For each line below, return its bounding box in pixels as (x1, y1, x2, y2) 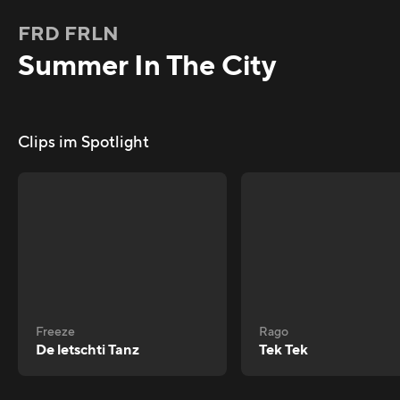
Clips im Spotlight (18, 132, 149, 154)
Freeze (36, 324, 75, 341)
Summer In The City (18, 48, 276, 86)
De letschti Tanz (36, 341, 139, 360)
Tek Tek (259, 341, 308, 360)
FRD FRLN (18, 21, 119, 47)
